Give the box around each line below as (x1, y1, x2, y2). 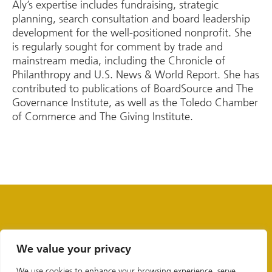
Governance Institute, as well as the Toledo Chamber (12, 96, 258, 110)
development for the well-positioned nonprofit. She (12, 26, 251, 40)
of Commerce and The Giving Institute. (12, 110, 196, 124)
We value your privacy (16, 244, 131, 255)
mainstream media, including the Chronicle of (12, 54, 225, 68)
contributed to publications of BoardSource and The (12, 82, 253, 96)
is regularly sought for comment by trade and (12, 40, 223, 54)
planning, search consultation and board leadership (12, 12, 250, 26)
